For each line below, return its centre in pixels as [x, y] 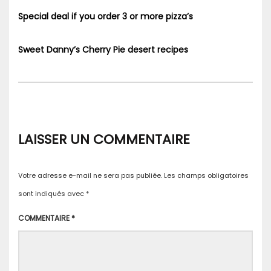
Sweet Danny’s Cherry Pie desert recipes [103, 50]
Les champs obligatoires [206, 176]
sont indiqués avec [52, 194]
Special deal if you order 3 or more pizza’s [106, 17]
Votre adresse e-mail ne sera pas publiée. [90, 176]
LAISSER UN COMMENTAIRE [104, 140]
